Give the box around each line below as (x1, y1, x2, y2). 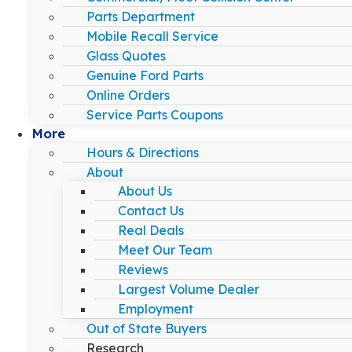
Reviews (118, 261, 168, 277)
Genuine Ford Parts (86, 67, 203, 83)
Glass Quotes (86, 47, 166, 64)
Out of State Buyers (86, 320, 207, 336)
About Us (118, 182, 172, 199)
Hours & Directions (86, 144, 199, 160)
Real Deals (118, 222, 184, 238)
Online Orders (86, 86, 170, 103)
